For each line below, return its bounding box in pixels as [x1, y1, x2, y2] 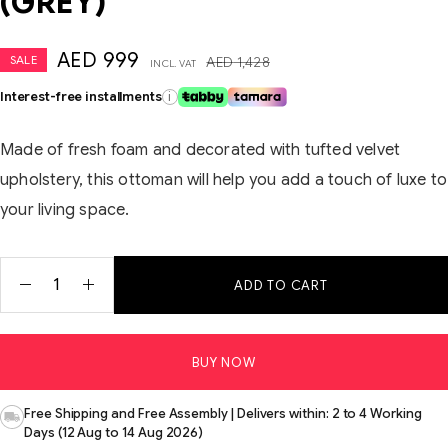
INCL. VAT [149, 56, 197, 70]
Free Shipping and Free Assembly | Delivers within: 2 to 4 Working [24, 404, 422, 422]
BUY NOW [192, 353, 256, 371]
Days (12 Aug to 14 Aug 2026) [24, 423, 204, 441]
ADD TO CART [234, 276, 328, 294]
